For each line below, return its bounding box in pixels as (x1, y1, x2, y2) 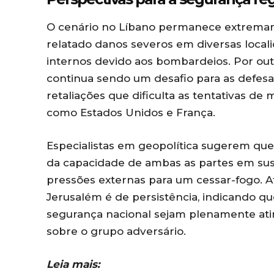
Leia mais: (46, 258, 100, 271)
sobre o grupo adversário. (46, 225, 186, 238)
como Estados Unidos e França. (46, 106, 215, 119)
